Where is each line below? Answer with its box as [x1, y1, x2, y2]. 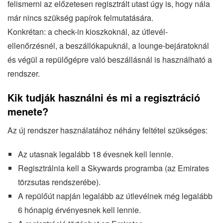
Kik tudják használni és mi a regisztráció [7, 90, 200, 105]
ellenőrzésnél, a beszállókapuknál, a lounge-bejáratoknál [7, 40, 209, 52]
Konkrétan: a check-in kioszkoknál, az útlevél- [7, 26, 168, 38]
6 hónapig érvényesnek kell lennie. [17, 204, 141, 216]
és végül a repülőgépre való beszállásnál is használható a [7, 54, 212, 66]
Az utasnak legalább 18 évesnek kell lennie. [17, 148, 173, 160]
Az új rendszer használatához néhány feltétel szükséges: [7, 124, 208, 136]
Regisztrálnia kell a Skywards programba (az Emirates [17, 162, 209, 174]
